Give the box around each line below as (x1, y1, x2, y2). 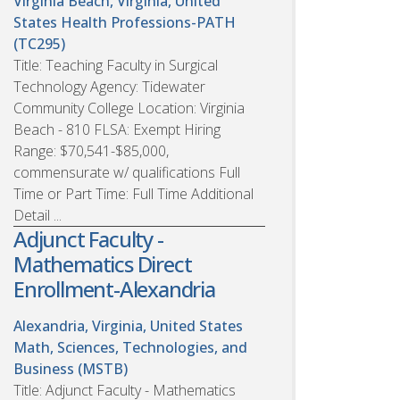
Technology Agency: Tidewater (13, 76, 205, 96)
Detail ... (13, 204, 62, 225)
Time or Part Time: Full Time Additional (13, 183, 254, 204)
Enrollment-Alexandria (13, 273, 215, 304)
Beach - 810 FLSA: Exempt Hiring (13, 119, 221, 139)
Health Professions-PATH (61, 12, 236, 32)
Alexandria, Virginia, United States (13, 315, 243, 336)
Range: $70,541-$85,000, (13, 140, 169, 161)
